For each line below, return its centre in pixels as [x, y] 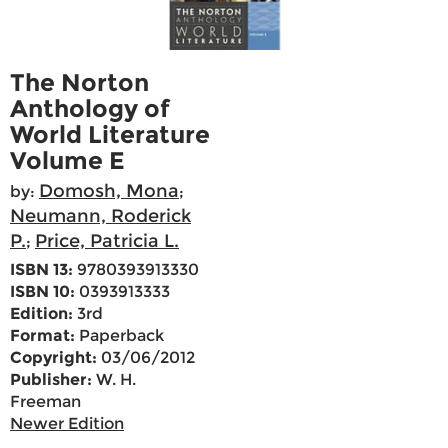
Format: [42, 336]
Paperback [119, 336]
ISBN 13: [41, 270]
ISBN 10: [42, 292]
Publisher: [51, 380]
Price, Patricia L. [107, 241]
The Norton [79, 83]
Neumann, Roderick [100, 216]
